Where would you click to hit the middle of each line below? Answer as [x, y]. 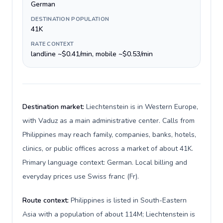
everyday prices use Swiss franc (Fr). [81, 176]
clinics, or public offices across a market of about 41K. [108, 149]
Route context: [47, 200]
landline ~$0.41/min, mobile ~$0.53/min [92, 54]
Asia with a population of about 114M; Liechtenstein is [109, 214]
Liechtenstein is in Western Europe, [142, 107]
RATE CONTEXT [53, 44]
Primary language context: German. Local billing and [105, 163]
